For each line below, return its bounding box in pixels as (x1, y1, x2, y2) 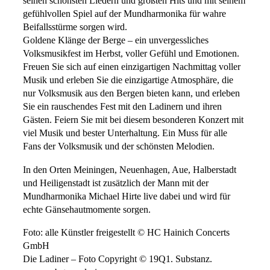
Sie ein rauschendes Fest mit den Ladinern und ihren (23, 101, 222, 113)
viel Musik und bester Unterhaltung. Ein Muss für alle (23, 128, 227, 139)
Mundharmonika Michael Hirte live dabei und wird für (23, 190, 230, 202)
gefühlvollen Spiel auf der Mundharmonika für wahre (23, 8, 226, 20)
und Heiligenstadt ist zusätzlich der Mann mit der (23, 177, 209, 189)
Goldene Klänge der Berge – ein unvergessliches (23, 35, 209, 46)
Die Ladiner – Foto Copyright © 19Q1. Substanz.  (23, 253, 215, 265)
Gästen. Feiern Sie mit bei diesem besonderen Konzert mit (23, 115, 243, 126)
